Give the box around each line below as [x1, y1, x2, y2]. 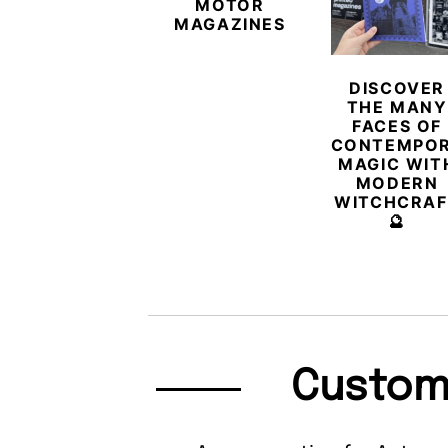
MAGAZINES [174, 14, 286, 35]
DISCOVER [349, 78, 446, 99]
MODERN [355, 173, 439, 194]
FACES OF [352, 116, 443, 137]
